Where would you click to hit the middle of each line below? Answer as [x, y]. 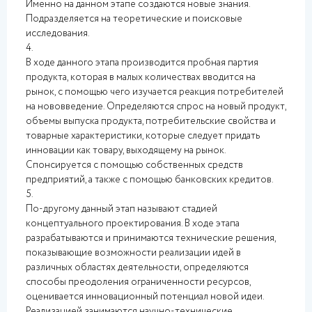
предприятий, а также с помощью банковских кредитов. [150, 180]
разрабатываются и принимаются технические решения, [151, 238]
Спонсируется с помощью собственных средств [134, 165]
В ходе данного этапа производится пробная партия [142, 63]
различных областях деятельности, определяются [137, 267]
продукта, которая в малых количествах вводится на [141, 77]
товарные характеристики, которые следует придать [143, 136]
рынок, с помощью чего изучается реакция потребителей [155, 92]
